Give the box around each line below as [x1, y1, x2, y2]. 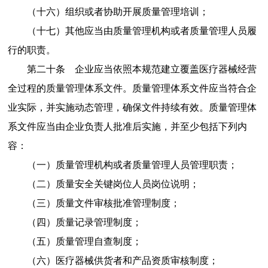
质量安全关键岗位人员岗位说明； [55, 178, 199, 189]
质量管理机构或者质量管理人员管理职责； [55, 159, 237, 170]
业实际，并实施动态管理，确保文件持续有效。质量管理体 [7, 102, 257, 112]
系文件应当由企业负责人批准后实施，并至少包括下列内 [7, 121, 247, 132]
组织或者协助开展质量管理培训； [65, 6, 209, 17]
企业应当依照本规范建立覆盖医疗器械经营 [74, 63, 257, 74]
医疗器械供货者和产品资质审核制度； [55, 255, 218, 266]
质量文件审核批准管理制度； [55, 197, 180, 208]
